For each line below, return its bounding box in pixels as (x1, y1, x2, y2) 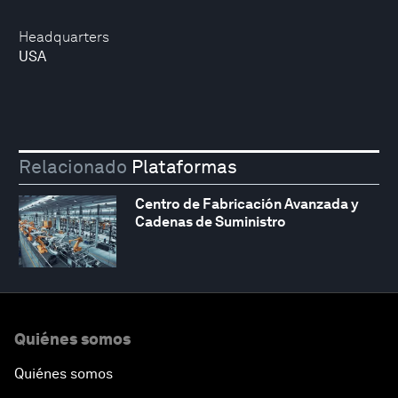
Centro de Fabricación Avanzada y (134, 195, 359, 212)
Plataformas (127, 155, 237, 179)
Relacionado (19, 155, 127, 179)
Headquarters (19, 28, 109, 45)
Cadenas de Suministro (134, 212, 286, 230)
